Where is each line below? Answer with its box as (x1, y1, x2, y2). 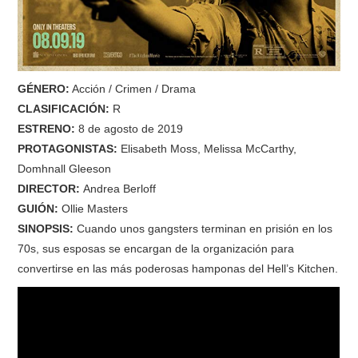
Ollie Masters (58, 201, 129, 215)
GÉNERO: (18, 82, 70, 95)
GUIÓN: (18, 201, 59, 215)
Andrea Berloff (80, 181, 157, 195)
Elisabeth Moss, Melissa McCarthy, (117, 141, 297, 155)
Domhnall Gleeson (18, 161, 112, 175)
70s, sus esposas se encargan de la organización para (18, 241, 295, 255)
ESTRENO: (18, 121, 79, 135)
